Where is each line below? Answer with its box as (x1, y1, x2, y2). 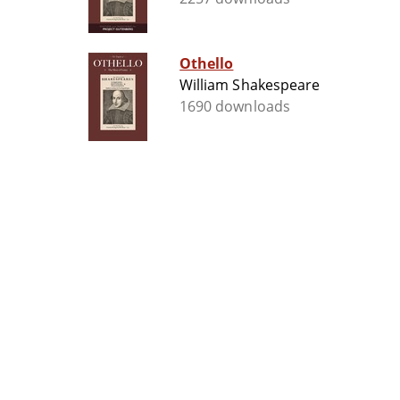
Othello (179, 54, 234, 74)
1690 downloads (179, 96, 290, 117)
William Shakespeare (179, 75, 320, 96)
